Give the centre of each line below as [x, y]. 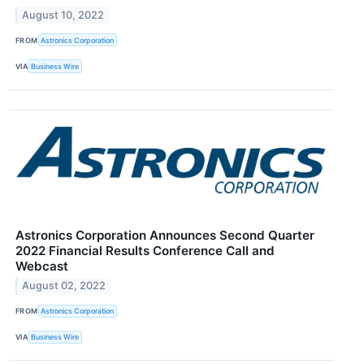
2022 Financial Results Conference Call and [145, 250]
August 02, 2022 [64, 286]
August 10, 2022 [63, 15]
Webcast [42, 266]
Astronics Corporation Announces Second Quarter [165, 235]
